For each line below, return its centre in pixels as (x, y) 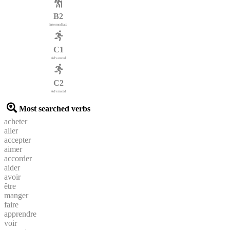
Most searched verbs (55, 108)
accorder (18, 158)
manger (16, 195)
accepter (17, 140)
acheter (16, 121)
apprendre (20, 214)
